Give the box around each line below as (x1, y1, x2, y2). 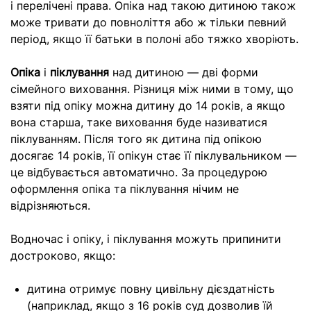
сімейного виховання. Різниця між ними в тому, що (10, 82, 294, 96)
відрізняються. (10, 199, 90, 212)
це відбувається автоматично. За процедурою (10, 165, 267, 179)
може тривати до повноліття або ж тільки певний (10, 15, 287, 29)
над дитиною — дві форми (109, 65, 258, 79)
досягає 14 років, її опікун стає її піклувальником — (10, 149, 296, 162)
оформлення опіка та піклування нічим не (10, 182, 239, 196)
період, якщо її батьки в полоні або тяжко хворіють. (10, 32, 299, 46)
